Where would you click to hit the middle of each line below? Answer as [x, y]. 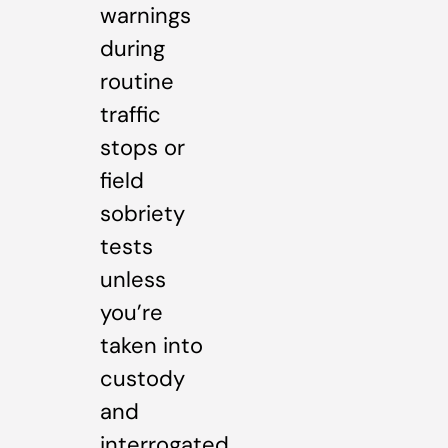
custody [142, 379]
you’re [131, 313]
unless [133, 280]
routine [137, 82]
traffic [130, 115]
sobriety [142, 214]
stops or [142, 148]
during [132, 49]
